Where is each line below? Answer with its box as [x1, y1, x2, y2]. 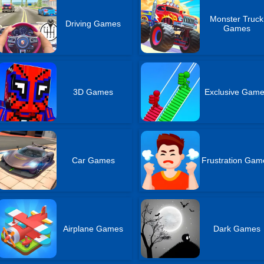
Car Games [71, 156, 115, 165]
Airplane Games [63, 224, 124, 233]
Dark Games [213, 224, 260, 233]
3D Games [73, 87, 114, 97]
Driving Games [65, 19, 121, 28]
